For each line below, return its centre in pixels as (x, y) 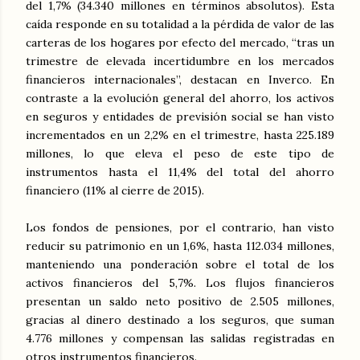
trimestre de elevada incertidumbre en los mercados (180, 61)
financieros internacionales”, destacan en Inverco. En (180, 80)
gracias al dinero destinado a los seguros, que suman (180, 320)
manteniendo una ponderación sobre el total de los (180, 264)
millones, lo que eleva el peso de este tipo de (180, 153)
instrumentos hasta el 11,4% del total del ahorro (180, 172)
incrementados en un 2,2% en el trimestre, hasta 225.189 (180, 135)
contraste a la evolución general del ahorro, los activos (180, 98)
